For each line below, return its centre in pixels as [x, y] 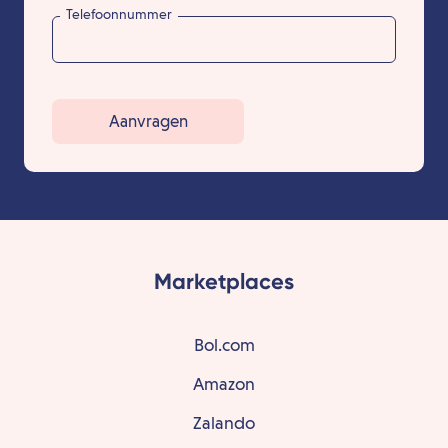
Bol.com [224, 345]
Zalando [224, 423]
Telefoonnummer [119, 14]
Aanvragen [148, 121]
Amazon [224, 384]
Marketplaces [224, 282]
